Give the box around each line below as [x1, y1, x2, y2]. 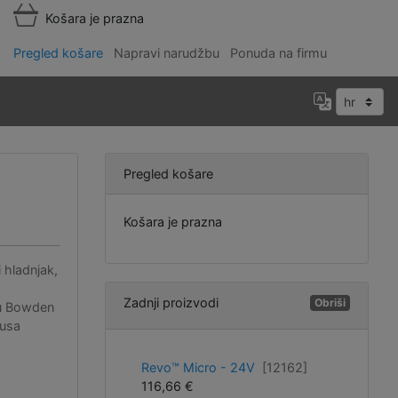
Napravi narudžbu [114, 45, 219, 60]
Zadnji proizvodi [123, 295, 219, 310]
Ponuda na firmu [230, 45, 327, 60]
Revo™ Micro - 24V [141, 360, 262, 375]
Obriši [314, 296, 346, 309]
